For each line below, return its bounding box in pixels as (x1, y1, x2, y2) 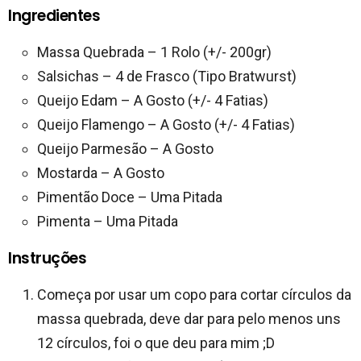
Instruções (8, 247, 87, 269)
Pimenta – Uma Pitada (37, 212, 178, 230)
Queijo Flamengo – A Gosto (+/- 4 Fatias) (37, 115, 295, 133)
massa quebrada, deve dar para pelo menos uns (37, 309, 341, 327)
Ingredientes (8, 4, 101, 27)
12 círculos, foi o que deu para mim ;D (37, 334, 275, 351)
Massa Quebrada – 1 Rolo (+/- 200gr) (37, 43, 272, 60)
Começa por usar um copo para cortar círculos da (37, 285, 351, 303)
